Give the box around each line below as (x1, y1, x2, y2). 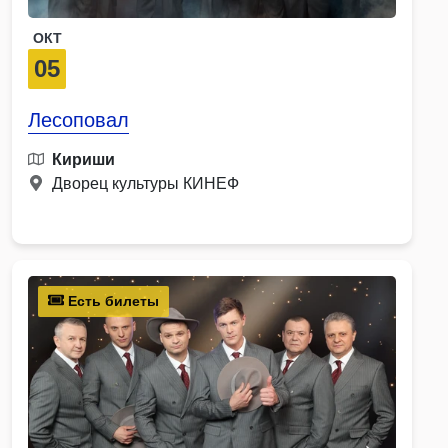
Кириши (52, 150, 115, 168)
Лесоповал (28, 108, 129, 131)
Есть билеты (64, 292, 159, 309)
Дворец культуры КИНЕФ (52, 174, 239, 192)
